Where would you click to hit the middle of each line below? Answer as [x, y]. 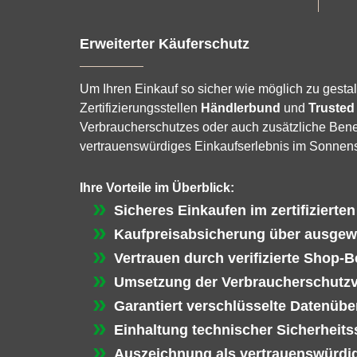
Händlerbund [241, 108]
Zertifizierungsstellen [140, 108]
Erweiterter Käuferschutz [165, 44]
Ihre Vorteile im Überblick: [157, 188]
